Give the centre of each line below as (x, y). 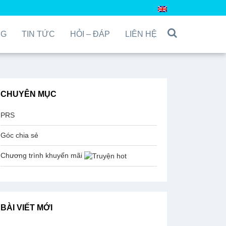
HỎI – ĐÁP (90, 34)
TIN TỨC (38, 34)
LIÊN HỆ (141, 34)
